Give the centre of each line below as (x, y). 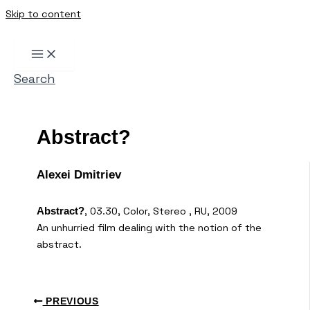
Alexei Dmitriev (79, 175)
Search (35, 79)
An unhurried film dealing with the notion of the (149, 227)
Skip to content (43, 14)
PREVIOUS (71, 301)
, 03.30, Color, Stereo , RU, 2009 (161, 211)
